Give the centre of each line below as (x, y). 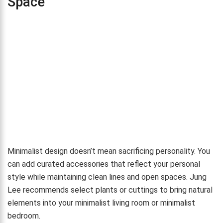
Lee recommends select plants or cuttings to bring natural (110, 190)
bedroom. (24, 216)
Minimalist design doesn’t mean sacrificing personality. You (109, 151)
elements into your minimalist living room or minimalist (101, 203)
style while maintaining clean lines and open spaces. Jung (107, 177)
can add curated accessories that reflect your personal (104, 164)
